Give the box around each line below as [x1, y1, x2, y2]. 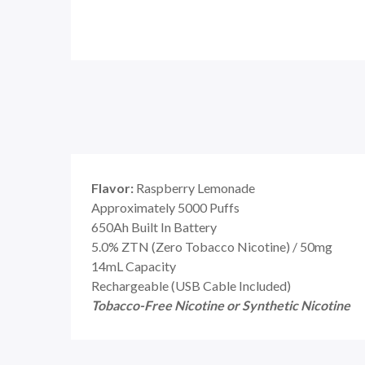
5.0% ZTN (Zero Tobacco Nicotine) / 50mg [91, 239, 332, 254]
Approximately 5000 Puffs [91, 200, 240, 215]
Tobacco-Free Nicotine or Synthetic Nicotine [91, 297, 350, 313]
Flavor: [91, 180, 134, 196]
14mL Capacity [91, 258, 176, 274]
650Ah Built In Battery [91, 219, 217, 235]
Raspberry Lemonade [134, 180, 255, 196]
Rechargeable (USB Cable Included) [91, 278, 291, 293]
